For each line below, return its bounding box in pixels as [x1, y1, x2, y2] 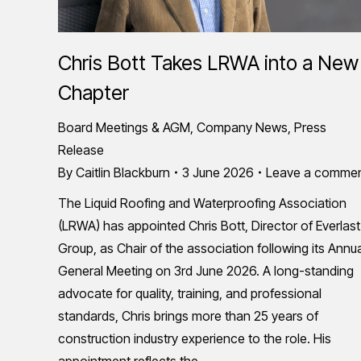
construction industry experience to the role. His [58, 330, 331, 346]
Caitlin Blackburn [76, 164, 170, 180]
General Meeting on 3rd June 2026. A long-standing [58, 262, 354, 279]
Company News [197, 118, 288, 135]
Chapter [58, 80, 129, 105]
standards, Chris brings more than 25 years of [58, 307, 318, 324]
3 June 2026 [182, 164, 254, 180]
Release [58, 141, 104, 158]
